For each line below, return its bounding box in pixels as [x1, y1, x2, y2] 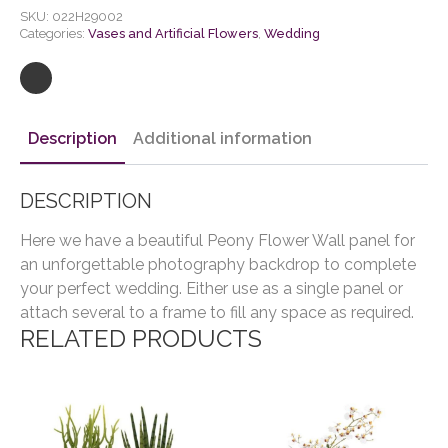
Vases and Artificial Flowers [88, 25, 258, 41]
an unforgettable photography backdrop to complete [20, 254, 416, 274]
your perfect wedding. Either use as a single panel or [20, 278, 403, 298]
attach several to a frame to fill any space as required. [20, 302, 414, 322]
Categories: [20, 25, 88, 41]
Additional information [133, 128, 312, 148]
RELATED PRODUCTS [20, 323, 262, 353]
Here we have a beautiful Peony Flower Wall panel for [20, 230, 415, 250]
